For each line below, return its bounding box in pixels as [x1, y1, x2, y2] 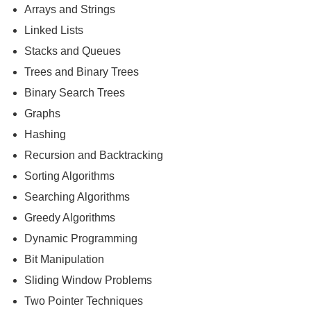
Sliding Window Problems [24, 274, 152, 286]
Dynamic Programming [24, 232, 137, 244]
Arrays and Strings [24, 3, 115, 15]
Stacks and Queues [24, 44, 121, 57]
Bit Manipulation [24, 253, 104, 265]
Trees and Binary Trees [24, 65, 139, 78]
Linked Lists [24, 24, 83, 36]
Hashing [24, 128, 66, 140]
